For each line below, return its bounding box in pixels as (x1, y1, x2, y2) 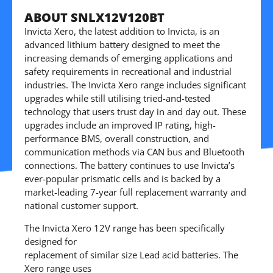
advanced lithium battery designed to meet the (24, 38, 220, 51)
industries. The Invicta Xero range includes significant (24, 79, 246, 91)
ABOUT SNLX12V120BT (24, 9, 165, 26)
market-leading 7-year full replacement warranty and (24, 186, 246, 199)
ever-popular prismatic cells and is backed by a (24, 172, 221, 185)
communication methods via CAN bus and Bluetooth (24, 146, 244, 158)
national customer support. (24, 199, 138, 212)
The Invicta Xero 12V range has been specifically (24, 221, 225, 234)
